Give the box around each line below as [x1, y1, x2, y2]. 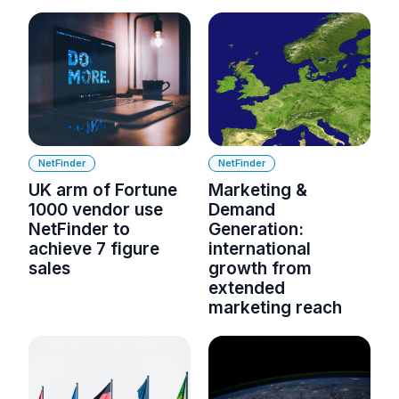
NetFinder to [28, 218, 130, 240]
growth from [208, 257, 312, 279]
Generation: [208, 218, 304, 240]
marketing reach [208, 297, 342, 318]
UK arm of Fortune [28, 179, 177, 200]
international [208, 238, 311, 259]
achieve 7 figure [28, 238, 159, 259]
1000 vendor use [28, 199, 163, 220]
